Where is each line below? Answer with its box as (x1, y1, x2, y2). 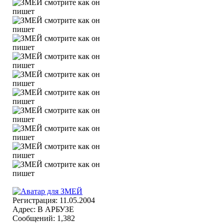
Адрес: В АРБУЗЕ (12, 205, 74, 213)
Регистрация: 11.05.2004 (12, 196, 95, 204)
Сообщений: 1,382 (12, 214, 75, 222)
